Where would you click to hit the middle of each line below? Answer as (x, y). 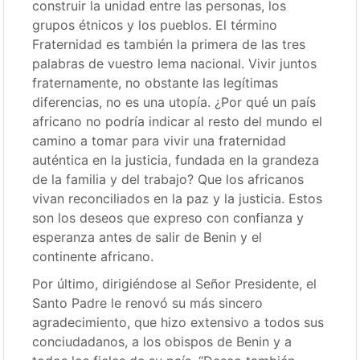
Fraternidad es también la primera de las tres (169, 44)
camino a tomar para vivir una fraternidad (160, 141)
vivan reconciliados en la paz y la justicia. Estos (178, 198)
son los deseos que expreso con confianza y (168, 218)
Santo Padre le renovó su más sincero (148, 303)
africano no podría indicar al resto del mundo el (178, 121)
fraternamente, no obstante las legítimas (155, 83)
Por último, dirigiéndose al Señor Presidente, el (175, 284)
